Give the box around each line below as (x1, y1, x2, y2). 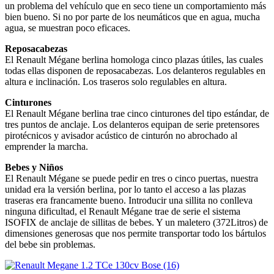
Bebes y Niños (5, 161, 63, 172)
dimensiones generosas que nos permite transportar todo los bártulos (5, 228, 266, 239)
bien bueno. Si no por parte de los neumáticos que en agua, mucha (5, 11, 260, 22)
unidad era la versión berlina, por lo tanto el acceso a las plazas (5, 183, 246, 194)
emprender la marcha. (5, 141, 88, 152)
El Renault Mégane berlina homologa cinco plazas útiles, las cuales (5, 54, 263, 65)
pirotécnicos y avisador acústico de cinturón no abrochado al (5, 130, 237, 141)
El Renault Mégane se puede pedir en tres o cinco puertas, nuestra (5, 172, 258, 183)
